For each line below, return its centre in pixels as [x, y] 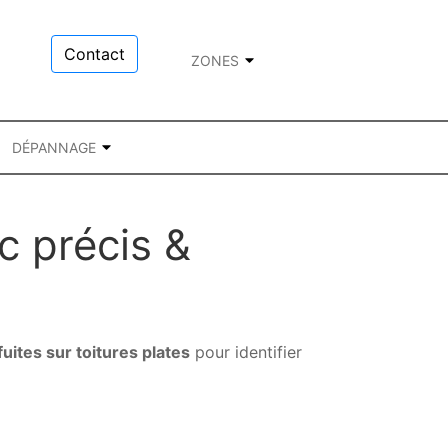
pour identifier [246, 352]
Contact [94, 54]
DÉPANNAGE [54, 147]
